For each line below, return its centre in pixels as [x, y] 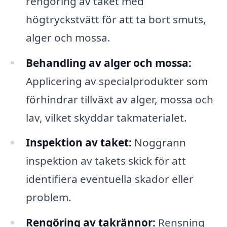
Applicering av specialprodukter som [117, 81]
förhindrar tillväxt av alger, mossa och [119, 99]
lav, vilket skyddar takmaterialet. [106, 117]
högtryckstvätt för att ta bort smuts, [116, 19]
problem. [48, 197]
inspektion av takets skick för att [106, 161]
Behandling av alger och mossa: [108, 63]
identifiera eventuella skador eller [109, 179]
